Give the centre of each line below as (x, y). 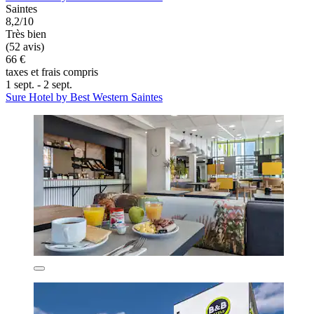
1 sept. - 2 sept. (39, 85)
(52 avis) (25, 47)
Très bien (26, 34)
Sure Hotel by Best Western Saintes (84, 97)
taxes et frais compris (52, 72)
